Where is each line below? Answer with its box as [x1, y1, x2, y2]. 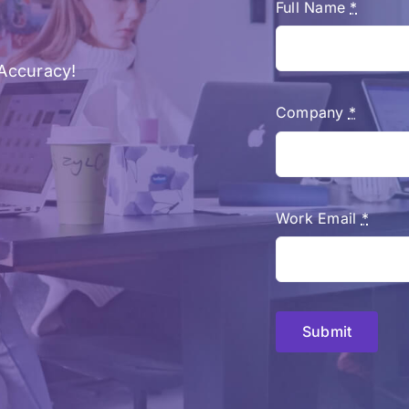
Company [275, 103, 349, 122]
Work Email [275, 208, 362, 227]
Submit [301, 322, 352, 341]
